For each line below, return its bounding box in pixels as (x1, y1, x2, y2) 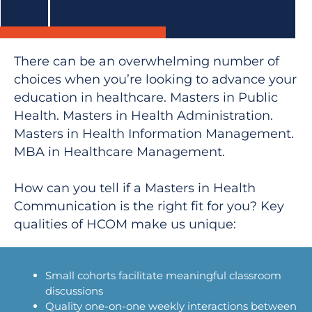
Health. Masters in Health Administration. (14, 108, 273, 123)
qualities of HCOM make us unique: (14, 217, 236, 232)
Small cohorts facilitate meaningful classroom (45, 269, 282, 283)
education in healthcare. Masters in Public (14, 90, 278, 105)
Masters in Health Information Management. (14, 126, 294, 141)
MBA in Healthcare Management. (14, 144, 225, 159)
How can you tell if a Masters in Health (14, 180, 256, 196)
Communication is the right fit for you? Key (14, 198, 284, 214)
